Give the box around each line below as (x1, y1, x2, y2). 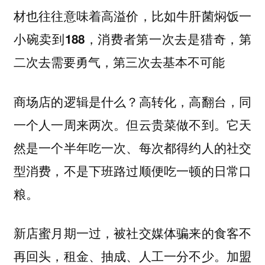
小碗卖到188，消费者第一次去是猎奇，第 (13, 30, 252, 48)
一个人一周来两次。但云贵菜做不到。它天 (13, 115, 252, 133)
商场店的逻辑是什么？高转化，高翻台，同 (13, 92, 252, 110)
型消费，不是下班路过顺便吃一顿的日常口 (13, 161, 252, 179)
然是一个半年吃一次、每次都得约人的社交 (13, 138, 252, 156)
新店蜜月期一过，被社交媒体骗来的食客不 (13, 224, 252, 242)
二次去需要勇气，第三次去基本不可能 (13, 53, 225, 71)
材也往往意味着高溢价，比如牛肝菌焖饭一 (13, 7, 252, 25)
